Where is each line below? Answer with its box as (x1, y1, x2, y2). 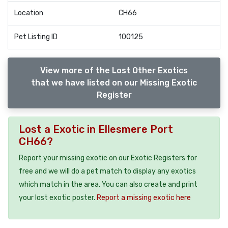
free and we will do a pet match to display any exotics (19, 166, 196, 176)
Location (14, 9, 43, 17)
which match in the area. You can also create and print (19, 180, 197, 189)
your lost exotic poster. (19, 193, 97, 202)
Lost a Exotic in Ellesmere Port (19, 123, 173, 135)
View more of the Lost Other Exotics (40, 65, 188, 75)
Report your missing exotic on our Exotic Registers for (19, 153, 197, 162)
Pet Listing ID (14, 33, 58, 41)
